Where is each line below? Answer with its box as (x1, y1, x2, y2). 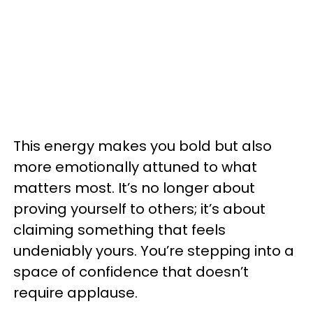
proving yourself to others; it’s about (13, 198, 265, 219)
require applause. (13, 282, 138, 303)
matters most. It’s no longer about (13, 177, 255, 198)
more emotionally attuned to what (13, 156, 257, 177)
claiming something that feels (13, 219, 226, 240)
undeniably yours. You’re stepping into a (13, 240, 294, 261)
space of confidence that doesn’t (13, 261, 249, 282)
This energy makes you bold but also (13, 136, 272, 156)
